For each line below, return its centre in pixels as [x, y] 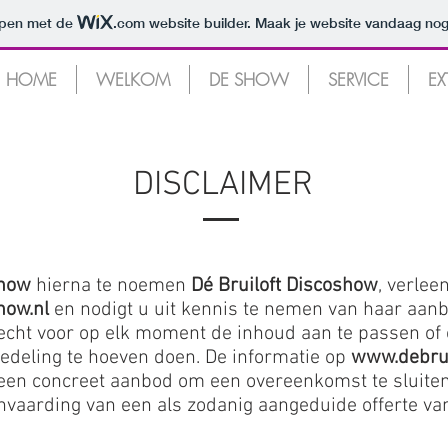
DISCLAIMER [223, 185]
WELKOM [133, 79]
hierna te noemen [110, 286]
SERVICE [358, 79]
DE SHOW [249, 79]
